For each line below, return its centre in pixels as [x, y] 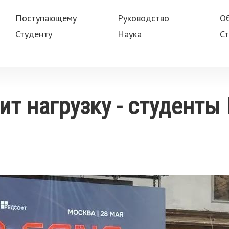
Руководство [144, 18]
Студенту [33, 34]
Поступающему [46, 18]
